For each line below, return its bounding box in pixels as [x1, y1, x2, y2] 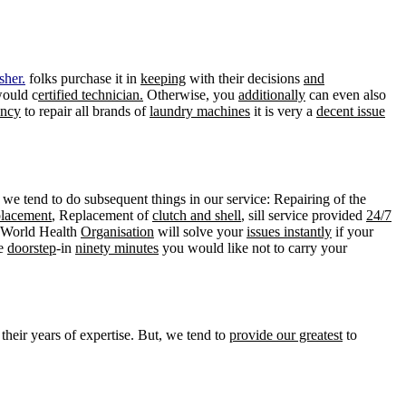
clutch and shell [152, 207, 241, 223]
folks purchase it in [25, 70, 140, 86]
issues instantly [246, 223, 332, 239]
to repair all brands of [21, 102, 150, 119]
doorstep [7, 239, 56, 256]
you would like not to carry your [159, 239, 347, 256]
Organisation [81, 223, 154, 239]
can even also [305, 86, 386, 102]
